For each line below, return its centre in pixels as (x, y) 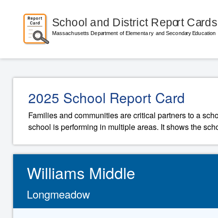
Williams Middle (81, 172)
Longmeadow (59, 194)
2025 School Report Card (107, 97)
